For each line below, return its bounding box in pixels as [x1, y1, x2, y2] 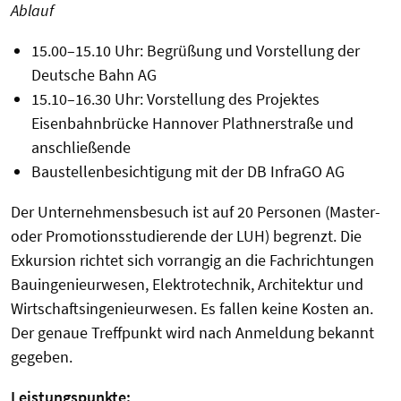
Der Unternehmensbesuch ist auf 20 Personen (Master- [11, 201, 380, 223]
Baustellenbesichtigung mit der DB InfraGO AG [30, 161, 345, 183]
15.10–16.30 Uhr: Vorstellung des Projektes [30, 89, 320, 110]
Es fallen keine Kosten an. [200, 298, 373, 320]
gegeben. [11, 346, 73, 368]
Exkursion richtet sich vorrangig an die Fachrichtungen [11, 250, 374, 271]
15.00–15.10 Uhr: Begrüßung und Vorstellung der [30, 40, 360, 62]
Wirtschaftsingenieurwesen [11, 298, 193, 320]
